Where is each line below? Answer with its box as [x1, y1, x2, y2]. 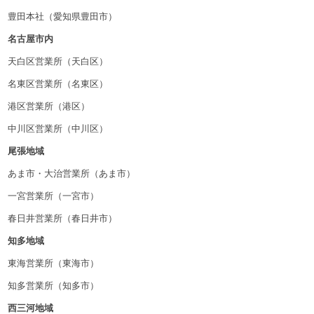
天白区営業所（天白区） [8, 53, 109, 67]
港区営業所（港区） [8, 99, 90, 113]
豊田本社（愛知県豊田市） [8, 8, 118, 22]
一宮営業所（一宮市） [8, 189, 100, 203]
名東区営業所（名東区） [8, 76, 109, 90]
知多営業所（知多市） [8, 278, 100, 292]
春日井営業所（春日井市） [8, 211, 118, 225]
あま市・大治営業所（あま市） [8, 166, 136, 180]
